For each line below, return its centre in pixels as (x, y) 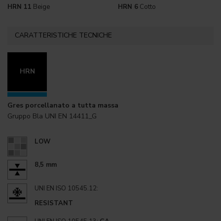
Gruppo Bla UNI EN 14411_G (52, 116)
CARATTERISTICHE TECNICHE (63, 36)
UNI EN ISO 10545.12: (66, 188)
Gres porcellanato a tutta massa (63, 106)
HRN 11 (19, 7)
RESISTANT (54, 203)
